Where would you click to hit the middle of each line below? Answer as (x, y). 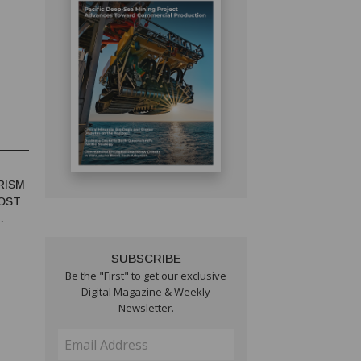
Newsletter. (146, 308)
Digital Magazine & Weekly (146, 292)
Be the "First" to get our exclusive (146, 276)
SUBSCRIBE (146, 259)
